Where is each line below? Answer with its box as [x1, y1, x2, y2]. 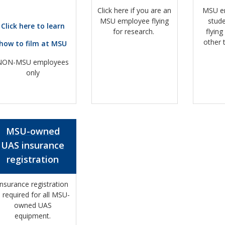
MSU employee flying [100, 16, 169, 26]
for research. [113, 27, 156, 37]
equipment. [15, 211, 51, 221]
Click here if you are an [97, 6, 172, 16]
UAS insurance [1, 139, 65, 151]
